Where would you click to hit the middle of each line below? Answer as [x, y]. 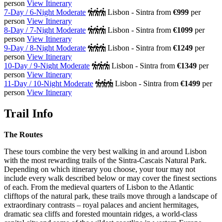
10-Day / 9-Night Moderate [47, 65]
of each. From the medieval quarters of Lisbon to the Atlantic [99, 187]
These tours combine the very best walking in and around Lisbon [105, 151]
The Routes [23, 134]
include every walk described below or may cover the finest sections [110, 178]
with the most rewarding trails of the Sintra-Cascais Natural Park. [105, 160]
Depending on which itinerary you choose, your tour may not [100, 169]
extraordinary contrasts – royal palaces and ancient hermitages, [101, 205]
